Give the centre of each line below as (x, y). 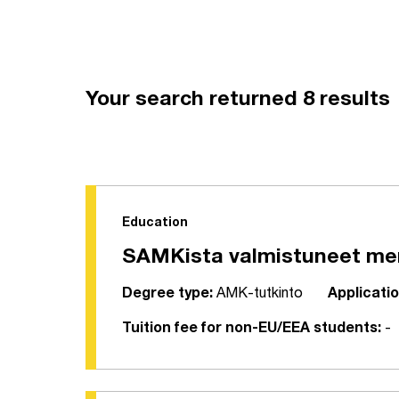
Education (155, 224)
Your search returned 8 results (238, 102)
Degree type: (167, 295)
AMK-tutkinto (258, 295)
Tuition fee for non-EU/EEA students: (252, 330)
